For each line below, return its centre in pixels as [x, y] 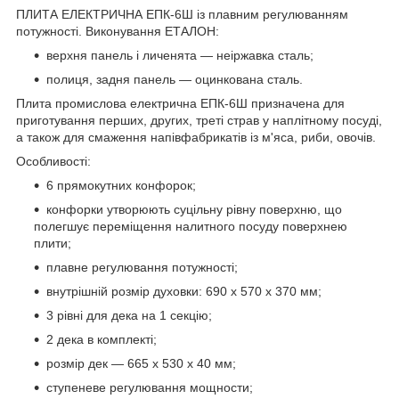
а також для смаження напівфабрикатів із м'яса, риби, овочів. [198, 137]
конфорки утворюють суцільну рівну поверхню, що [194, 209]
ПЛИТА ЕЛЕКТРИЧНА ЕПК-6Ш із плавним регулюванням [182, 14]
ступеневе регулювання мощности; [150, 387]
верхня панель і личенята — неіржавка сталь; [180, 55]
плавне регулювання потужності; [142, 267]
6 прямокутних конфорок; [121, 185]
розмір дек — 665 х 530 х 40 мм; [141, 363]
